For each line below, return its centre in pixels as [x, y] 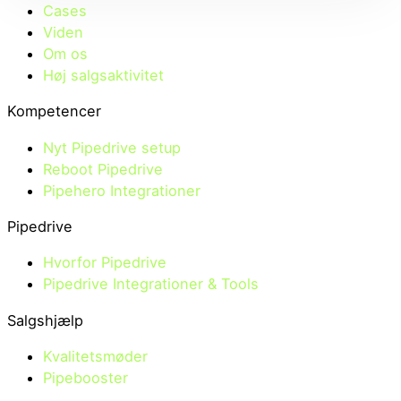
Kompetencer [54, 111]
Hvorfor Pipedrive [105, 263]
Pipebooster [85, 378]
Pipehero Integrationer [122, 190]
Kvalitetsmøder [95, 357]
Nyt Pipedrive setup [112, 147]
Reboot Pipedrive [103, 169]
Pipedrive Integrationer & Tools [151, 284]
